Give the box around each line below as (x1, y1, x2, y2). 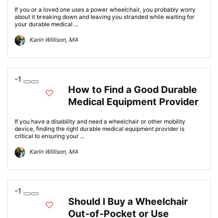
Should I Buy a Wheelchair (68, 196, 188, 207)
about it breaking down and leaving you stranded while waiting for (15, 13, 195, 20)
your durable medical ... (15, 20, 78, 28)
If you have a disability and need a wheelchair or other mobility (15, 118, 185, 125)
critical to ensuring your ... (15, 132, 85, 140)
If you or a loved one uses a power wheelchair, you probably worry (15, 6, 196, 13)
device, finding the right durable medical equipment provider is (15, 125, 184, 132)
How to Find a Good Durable (68, 84, 197, 95)
